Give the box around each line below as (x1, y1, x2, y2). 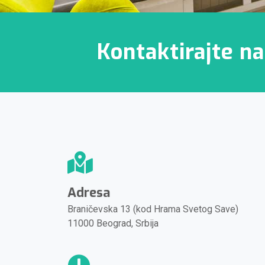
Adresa (67, 184, 110, 201)
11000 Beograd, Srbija (67, 218, 159, 229)
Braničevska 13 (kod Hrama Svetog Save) (67, 203, 238, 215)
